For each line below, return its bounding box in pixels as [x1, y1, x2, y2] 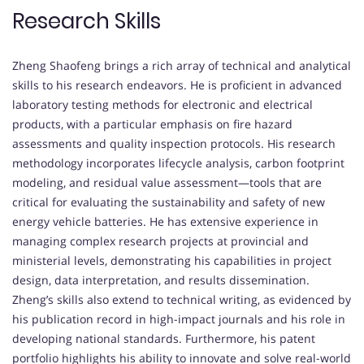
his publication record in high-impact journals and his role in [12, 311, 345, 327]
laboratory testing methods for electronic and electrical [12, 97, 313, 113]
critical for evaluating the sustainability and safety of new [12, 194, 325, 210]
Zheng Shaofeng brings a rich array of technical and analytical [12, 58, 351, 74]
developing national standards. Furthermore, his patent [12, 331, 315, 347]
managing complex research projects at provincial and [12, 233, 309, 249]
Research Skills [12, 6, 161, 37]
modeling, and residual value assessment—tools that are [12, 175, 322, 191]
